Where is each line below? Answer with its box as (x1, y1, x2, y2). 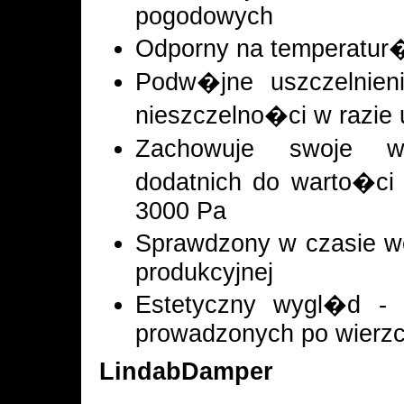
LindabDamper (99, 358, 273, 385)
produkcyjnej (135, 259, 273, 286)
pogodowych (135, 3, 273, 30)
